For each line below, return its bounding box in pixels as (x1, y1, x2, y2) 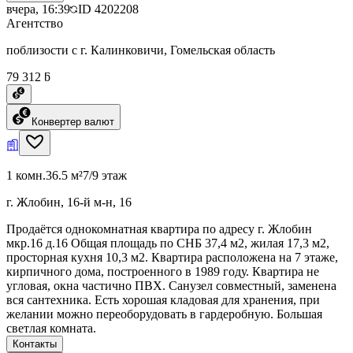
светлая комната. (6, 321, 96, 335)
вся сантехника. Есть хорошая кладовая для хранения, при (6, 292, 320, 307)
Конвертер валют (32, 115, 114, 128)
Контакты (13, 337, 57, 350)
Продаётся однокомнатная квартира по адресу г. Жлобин (6, 221, 312, 236)
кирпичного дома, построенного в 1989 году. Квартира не (6, 264, 319, 278)
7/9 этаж (83, 168, 127, 182)
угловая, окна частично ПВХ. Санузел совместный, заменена (6, 278, 336, 292)
